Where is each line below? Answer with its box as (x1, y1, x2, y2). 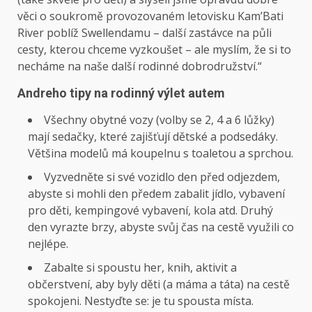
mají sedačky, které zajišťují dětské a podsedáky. (28, 129, 278, 145)
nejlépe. (28, 236, 68, 252)
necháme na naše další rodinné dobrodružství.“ (17, 58, 262, 75)
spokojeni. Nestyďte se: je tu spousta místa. (28, 293, 253, 309)
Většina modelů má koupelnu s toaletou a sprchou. (28, 146, 293, 162)
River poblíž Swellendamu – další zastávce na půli (17, 25, 272, 41)
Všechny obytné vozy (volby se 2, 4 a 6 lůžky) (44, 112, 274, 128)
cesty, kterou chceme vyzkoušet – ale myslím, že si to (17, 42, 291, 58)
